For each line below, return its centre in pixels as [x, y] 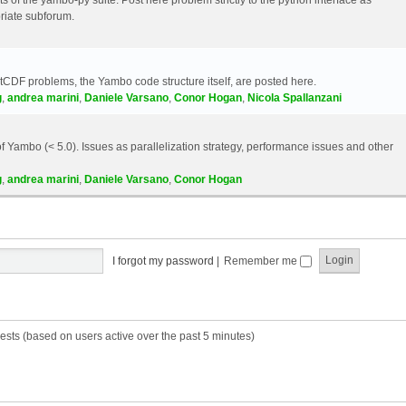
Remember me [262, 261]
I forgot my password [164, 261]
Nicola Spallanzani [294, 97]
